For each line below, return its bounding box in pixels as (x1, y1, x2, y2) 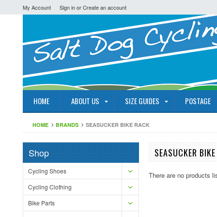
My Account (23, 3, 51, 11)
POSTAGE (185, 95, 211, 106)
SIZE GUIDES (125, 95, 159, 106)
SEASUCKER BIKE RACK (86, 121, 150, 128)
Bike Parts (28, 199, 55, 207)
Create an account (83, 3, 126, 11)
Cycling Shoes (28, 167, 66, 175)
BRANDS (56, 121, 78, 128)
